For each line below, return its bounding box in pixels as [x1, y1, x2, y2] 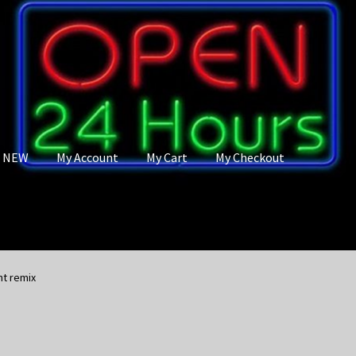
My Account [56, 149, 119, 166]
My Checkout [215, 149, 285, 166]
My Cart [146, 149, 188, 166]
